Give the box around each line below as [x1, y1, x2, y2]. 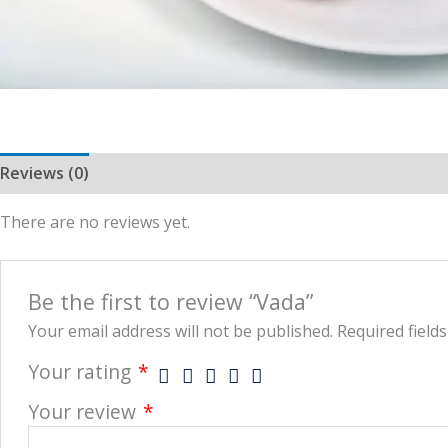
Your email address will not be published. [27, 319, 333, 342]
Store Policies [224, 161, 330, 184]
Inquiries [350, 161, 417, 184]
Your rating [27, 357, 136, 385]
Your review [27, 397, 141, 425]
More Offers [109, 161, 204, 184]
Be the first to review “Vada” [27, 286, 313, 316]
